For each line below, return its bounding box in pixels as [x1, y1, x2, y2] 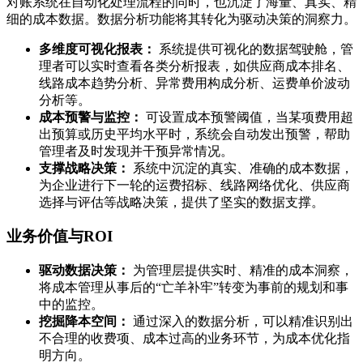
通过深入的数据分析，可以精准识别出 [130, 314, 353, 328]
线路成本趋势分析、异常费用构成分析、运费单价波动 [39, 75, 350, 90]
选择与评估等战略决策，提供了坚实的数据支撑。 [39, 194, 324, 209]
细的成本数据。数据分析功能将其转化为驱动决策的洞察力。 [6, 11, 357, 26]
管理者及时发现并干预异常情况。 [39, 143, 233, 158]
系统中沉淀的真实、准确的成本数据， [130, 160, 353, 175]
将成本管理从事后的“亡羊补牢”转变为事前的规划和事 [39, 280, 348, 294]
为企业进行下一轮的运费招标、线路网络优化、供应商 [39, 177, 350, 192]
